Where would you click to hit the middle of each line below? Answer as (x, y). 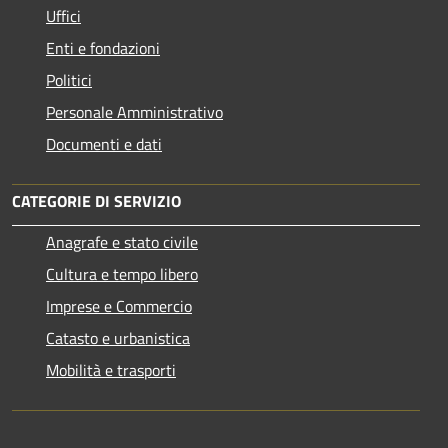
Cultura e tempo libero (122, 273)
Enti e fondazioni (103, 47)
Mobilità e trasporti (111, 369)
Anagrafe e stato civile (122, 241)
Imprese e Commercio (119, 305)
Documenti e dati (104, 143)
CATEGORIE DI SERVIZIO (96, 200)
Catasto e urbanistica (118, 337)
